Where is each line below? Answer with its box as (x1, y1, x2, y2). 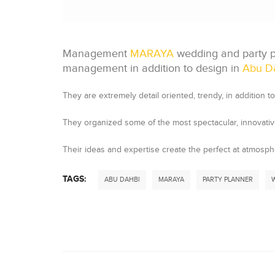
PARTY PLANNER (203, 176, 253, 184)
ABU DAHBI (104, 176, 140, 184)
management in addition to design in (63, 62, 242, 75)
